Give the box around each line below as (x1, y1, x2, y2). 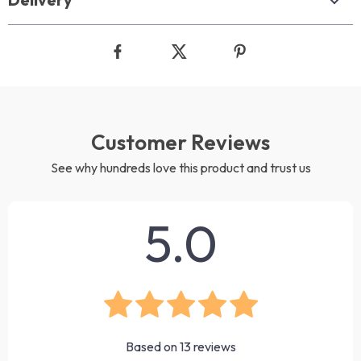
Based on (125, 338, 180, 355)
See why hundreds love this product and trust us (50, 160, 311, 176)
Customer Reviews (91, 129, 270, 156)
